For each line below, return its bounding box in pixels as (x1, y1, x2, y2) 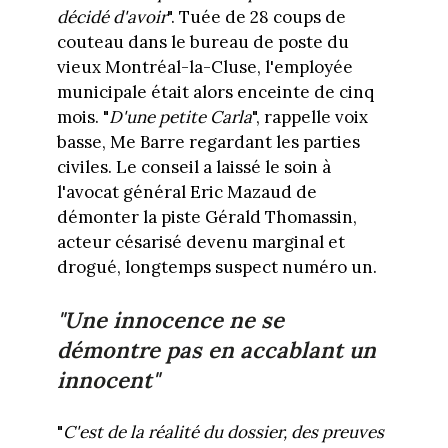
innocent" (56, 366, 159, 395)
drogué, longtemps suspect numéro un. (56, 255, 377, 278)
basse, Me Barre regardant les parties (56, 130, 360, 153)
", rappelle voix (251, 105, 368, 128)
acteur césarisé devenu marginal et (56, 230, 345, 253)
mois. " (56, 105, 109, 128)
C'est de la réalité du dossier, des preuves (62, 421, 384, 444)
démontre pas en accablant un (56, 336, 376, 365)
